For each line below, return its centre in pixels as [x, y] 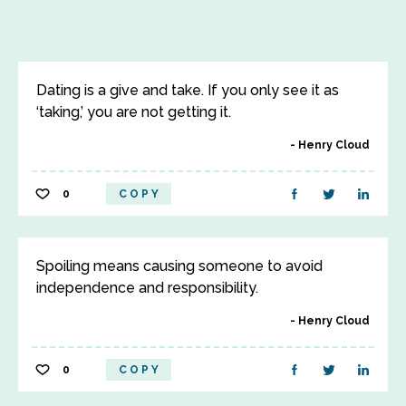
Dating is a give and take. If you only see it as [188, 90]
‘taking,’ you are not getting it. [134, 112]
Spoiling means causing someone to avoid [179, 266]
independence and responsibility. [147, 288]
